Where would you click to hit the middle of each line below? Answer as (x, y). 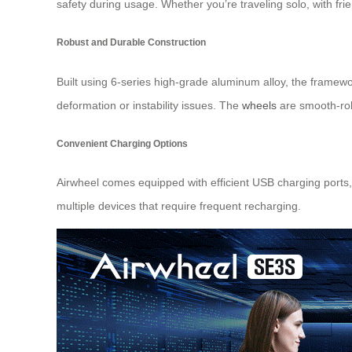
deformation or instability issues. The (149, 105)
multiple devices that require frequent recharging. (179, 206)
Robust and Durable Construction (131, 42)
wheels (259, 105)
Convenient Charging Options (122, 144)
